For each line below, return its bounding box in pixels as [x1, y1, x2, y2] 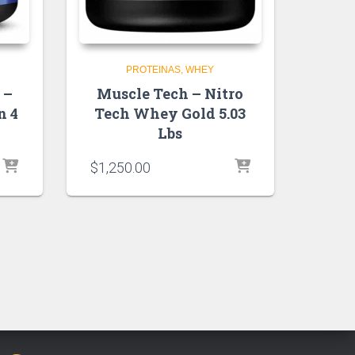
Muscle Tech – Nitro [97, 83, 244, 103]
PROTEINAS [126, 63, 181, 75]
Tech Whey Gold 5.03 [94, 103, 246, 123]
